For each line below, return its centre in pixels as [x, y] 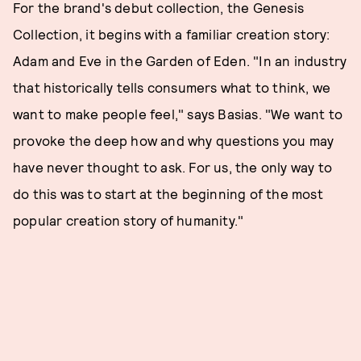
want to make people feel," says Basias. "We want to [178, 114]
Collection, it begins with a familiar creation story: [172, 34]
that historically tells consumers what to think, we [172, 87]
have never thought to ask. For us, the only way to [173, 167]
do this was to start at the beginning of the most [168, 193]
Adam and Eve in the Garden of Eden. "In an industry [180, 60]
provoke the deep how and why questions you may [174, 140]
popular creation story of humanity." [129, 220]
